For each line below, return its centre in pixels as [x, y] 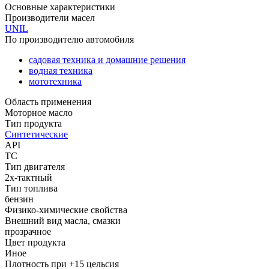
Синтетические [36, 134]
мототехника [55, 81]
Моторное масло [39, 112]
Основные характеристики [60, 7]
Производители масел [50, 17]
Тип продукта [33, 123]
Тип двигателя [35, 166]
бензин [19, 199]
